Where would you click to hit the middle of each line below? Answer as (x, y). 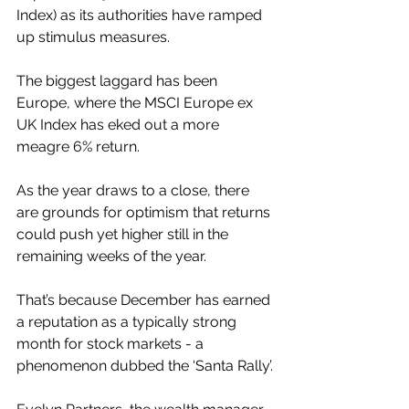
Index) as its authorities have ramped (141, 15)
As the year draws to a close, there (135, 190)
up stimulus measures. (95, 37)
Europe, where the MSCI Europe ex (136, 103)
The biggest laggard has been (119, 81)
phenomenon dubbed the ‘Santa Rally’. (145, 366)
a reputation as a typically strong (128, 322)
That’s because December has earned (145, 300)
